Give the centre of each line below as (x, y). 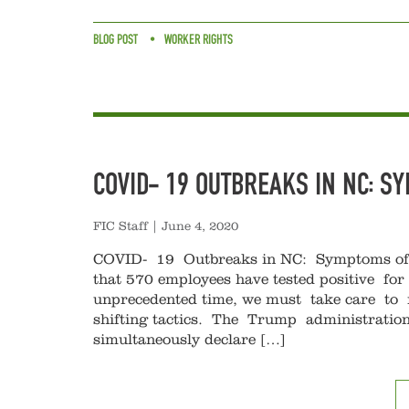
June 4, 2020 (200, 226)
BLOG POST (115, 40)
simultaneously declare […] (189, 340)
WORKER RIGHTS (199, 40)
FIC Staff (121, 226)
